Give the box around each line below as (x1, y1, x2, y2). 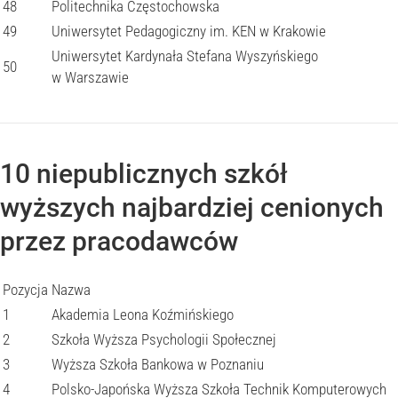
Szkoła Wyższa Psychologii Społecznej (52, 330, 276, 348)
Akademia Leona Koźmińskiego (52, 306, 234, 323)
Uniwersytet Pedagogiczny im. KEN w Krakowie (52, 22, 326, 40)
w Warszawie (52, 68, 129, 86)
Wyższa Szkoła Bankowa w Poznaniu (52, 355, 264, 373)
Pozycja (3, 281, 48, 298)
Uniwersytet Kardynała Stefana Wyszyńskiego (52, 47, 318, 65)
